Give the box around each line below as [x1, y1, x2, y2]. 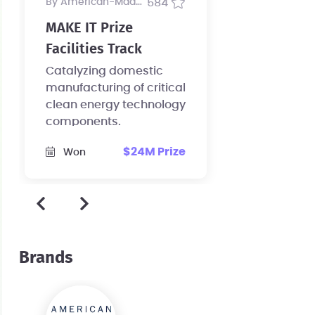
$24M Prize [122, 146, 186, 158]
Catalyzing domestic [45, 65, 163, 77]
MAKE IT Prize [45, 21, 133, 36]
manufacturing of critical [45, 82, 186, 94]
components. [45, 116, 121, 128]
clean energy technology [45, 99, 186, 111]
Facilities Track [45, 42, 142, 57]
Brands [18, 249, 73, 266]
